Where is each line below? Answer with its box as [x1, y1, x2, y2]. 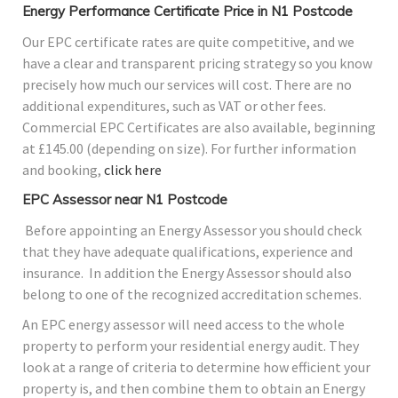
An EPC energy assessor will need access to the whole [22, 315, 345, 334]
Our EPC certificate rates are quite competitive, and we [22, 33, 354, 52]
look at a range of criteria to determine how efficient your [22, 358, 370, 377]
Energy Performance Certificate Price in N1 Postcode [22, 3, 353, 20]
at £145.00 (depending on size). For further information [22, 139, 356, 158]
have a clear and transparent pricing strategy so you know [22, 54, 372, 73]
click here [104, 161, 162, 179]
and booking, [22, 161, 104, 179]
